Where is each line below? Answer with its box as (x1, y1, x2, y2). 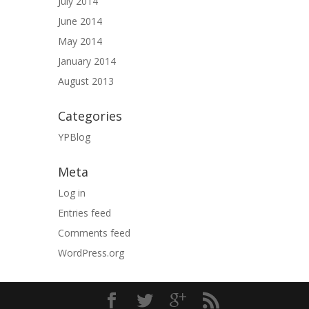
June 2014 (58, 14, 102, 28)
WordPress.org (58, 246, 124, 259)
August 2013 (58, 74, 114, 88)
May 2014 (58, 34, 102, 48)
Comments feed (58, 226, 130, 239)
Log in (58, 186, 86, 199)
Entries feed (58, 206, 111, 219)
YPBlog (58, 130, 90, 143)
